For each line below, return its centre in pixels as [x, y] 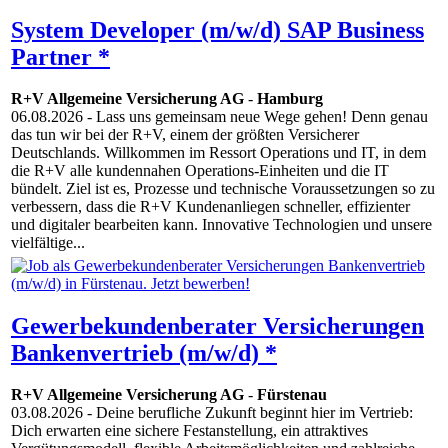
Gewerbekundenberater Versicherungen [217, 325]
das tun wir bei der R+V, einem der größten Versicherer [185, 135]
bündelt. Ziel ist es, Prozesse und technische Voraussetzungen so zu [223, 189]
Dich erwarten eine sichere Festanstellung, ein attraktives [189, 431]
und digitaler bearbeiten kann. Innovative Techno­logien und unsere [221, 225]
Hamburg [290, 99]
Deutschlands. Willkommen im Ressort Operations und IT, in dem [218, 153]
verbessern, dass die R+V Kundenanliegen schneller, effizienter [210, 207]
